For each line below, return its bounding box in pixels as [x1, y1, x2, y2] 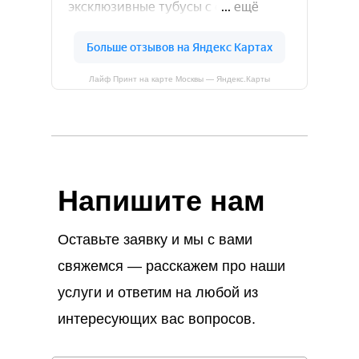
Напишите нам [58, 184, 265, 218]
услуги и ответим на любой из [58, 284, 258, 301]
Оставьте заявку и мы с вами [58, 232, 252, 248]
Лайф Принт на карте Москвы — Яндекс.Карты [89, 75, 270, 84]
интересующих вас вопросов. [58, 311, 256, 328]
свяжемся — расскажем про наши [58, 258, 285, 275]
